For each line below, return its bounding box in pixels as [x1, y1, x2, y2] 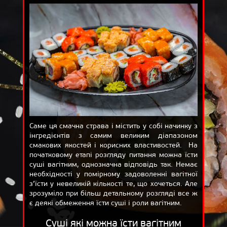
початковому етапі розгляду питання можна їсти [29, 150, 198, 159]
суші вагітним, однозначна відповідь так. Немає [29, 160, 198, 169]
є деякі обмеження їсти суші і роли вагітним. [29, 198, 182, 207]
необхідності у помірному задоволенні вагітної [29, 169, 198, 178]
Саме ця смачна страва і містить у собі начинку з [29, 121, 198, 130]
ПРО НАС [153, 60, 187, 69]
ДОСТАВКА [150, 23, 191, 33]
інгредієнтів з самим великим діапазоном [29, 131, 198, 140]
